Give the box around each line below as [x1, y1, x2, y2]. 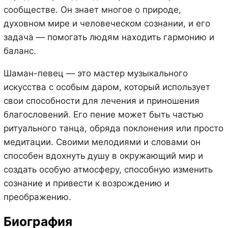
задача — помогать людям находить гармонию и [3, 32, 214, 42]
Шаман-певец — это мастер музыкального [3, 68, 188, 78]
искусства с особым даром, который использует [3, 81, 210, 92]
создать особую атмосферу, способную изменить [3, 164, 213, 175]
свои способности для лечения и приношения [3, 95, 199, 106]
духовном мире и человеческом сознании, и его [3, 18, 210, 28]
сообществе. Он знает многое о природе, [3, 4, 181, 15]
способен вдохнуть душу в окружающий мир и [3, 150, 203, 161]
